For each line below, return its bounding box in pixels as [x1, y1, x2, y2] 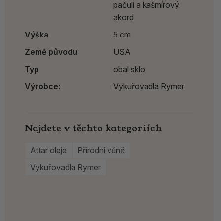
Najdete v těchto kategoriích [25, 122, 162, 135]
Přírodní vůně [77, 145, 125, 155]
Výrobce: [25, 81, 60, 92]
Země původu [25, 47, 77, 57]
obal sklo [113, 64, 145, 74]
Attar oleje [30, 145, 67, 155]
